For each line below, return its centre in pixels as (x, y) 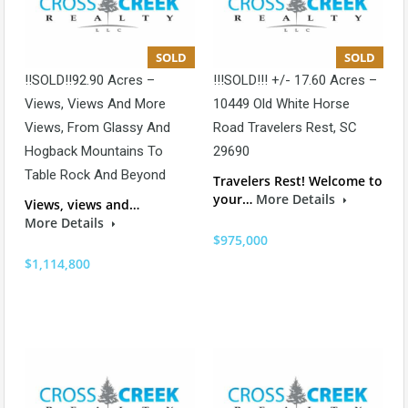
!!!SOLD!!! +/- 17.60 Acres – (295, 81)
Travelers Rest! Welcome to (298, 181)
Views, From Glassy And (97, 128)
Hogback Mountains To (94, 152)
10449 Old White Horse (281, 104)
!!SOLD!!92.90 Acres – (90, 81)
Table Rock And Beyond (95, 175)
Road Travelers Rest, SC (285, 128)
